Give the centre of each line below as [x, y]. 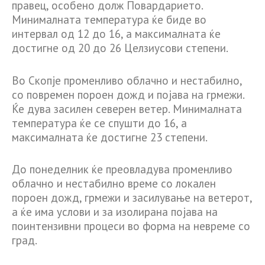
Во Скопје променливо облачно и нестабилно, [127, 80]
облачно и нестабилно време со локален [114, 184]
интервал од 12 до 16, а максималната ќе [116, 34]
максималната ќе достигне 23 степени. [110, 137]
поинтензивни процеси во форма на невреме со [131, 226]
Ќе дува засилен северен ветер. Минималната [127, 109]
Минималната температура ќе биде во [109, 20]
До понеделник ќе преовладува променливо [122, 169]
